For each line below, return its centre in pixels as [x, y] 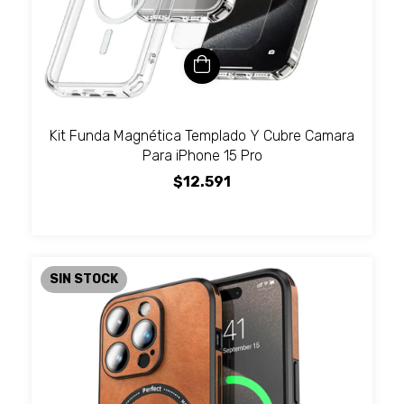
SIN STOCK [84, 279]
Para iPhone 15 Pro [202, 155]
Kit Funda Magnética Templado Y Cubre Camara [202, 135]
